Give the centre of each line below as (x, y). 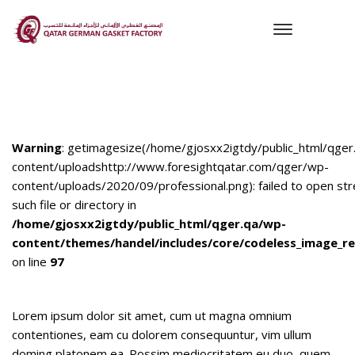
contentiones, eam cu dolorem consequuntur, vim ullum (162, 334)
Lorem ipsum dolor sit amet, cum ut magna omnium (152, 315)
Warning (37, 147)
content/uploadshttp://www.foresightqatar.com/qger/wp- (170, 166)
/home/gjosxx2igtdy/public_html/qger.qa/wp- (149, 223)
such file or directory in (74, 204)
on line (31, 261)
